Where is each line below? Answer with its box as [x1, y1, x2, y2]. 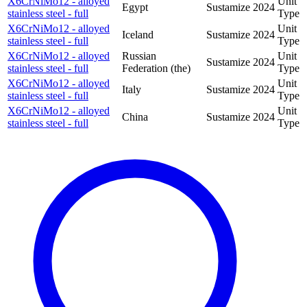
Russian [122, 49, 156, 62]
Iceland [122, 28, 153, 40]
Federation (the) [122, 62, 191, 74]
